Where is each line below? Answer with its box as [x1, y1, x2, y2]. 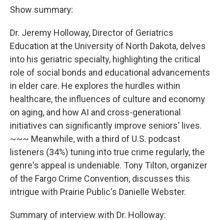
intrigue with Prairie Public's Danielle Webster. [10, 187, 186, 197]
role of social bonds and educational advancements [10, 67, 210, 78]
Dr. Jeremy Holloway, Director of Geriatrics [10, 27, 173, 38]
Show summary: [10, 4, 73, 15]
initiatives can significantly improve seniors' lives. [10, 120, 202, 131]
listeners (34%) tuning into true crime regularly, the [10, 147, 205, 158]
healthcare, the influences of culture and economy [10, 94, 205, 105]
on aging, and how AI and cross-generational [10, 107, 181, 118]
